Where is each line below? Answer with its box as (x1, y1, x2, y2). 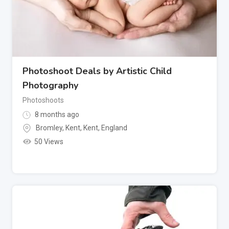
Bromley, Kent (36, 124, 80, 132)
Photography (22, 79, 78, 91)
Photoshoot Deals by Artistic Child (22, 64, 172, 77)
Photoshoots (22, 96, 64, 104)
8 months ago (33, 110, 79, 119)
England (101, 124, 127, 132)
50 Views (34, 138, 63, 146)
